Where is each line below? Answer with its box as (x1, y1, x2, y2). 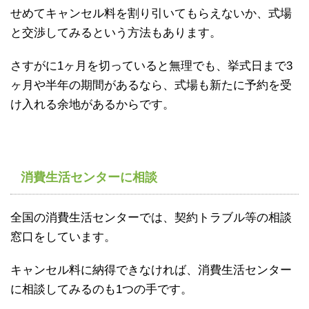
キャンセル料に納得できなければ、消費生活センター (10, 263, 292, 277)
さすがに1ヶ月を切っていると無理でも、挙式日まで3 (10, 59, 292, 72)
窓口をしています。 (10, 230, 116, 243)
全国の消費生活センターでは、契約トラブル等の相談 (10, 210, 292, 224)
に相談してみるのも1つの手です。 (10, 282, 192, 296)
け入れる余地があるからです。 (10, 97, 175, 111)
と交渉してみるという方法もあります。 (10, 26, 221, 39)
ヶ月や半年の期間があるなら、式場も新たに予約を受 (10, 78, 292, 92)
